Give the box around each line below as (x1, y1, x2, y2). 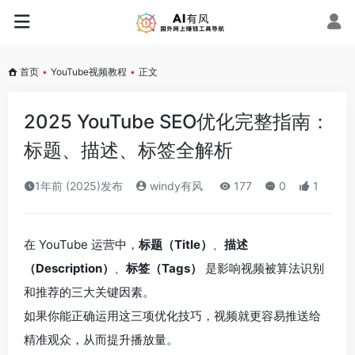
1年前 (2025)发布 (35, 179, 123, 193)
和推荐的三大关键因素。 (24, 284, 155, 300)
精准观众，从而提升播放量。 (24, 332, 178, 347)
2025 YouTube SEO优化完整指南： (24, 110, 330, 133)
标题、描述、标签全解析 (24, 139, 233, 162)
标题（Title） (139, 237, 212, 252)
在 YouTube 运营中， (24, 237, 139, 252)
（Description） (24, 261, 114, 276)
